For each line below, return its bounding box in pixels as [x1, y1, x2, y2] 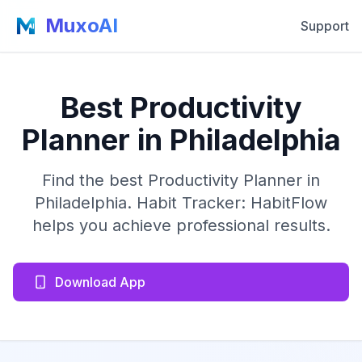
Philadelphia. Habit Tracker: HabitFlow [35, 193, 327, 213]
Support [301, 18, 349, 34]
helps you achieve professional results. [32, 216, 330, 235]
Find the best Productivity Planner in [42, 170, 320, 190]
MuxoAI [45, 14, 118, 37]
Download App [55, 274, 145, 290]
